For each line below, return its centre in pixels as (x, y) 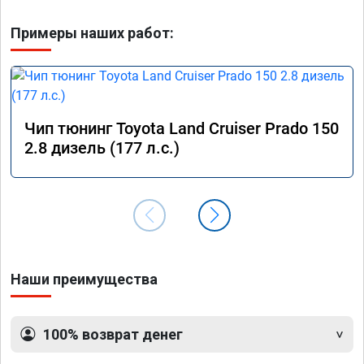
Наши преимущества (84, 279)
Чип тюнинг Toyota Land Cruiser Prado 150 (182, 128)
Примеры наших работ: (92, 32)
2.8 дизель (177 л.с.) (102, 147)
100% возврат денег (113, 334)
